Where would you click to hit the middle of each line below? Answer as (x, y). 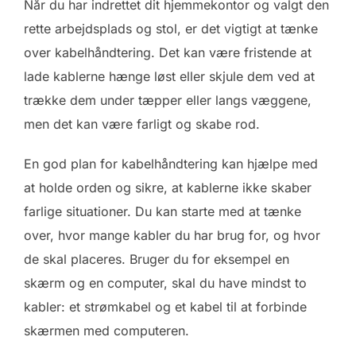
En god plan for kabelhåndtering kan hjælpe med (171, 164)
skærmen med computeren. (106, 331)
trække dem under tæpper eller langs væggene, (168, 101)
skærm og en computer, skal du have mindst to (165, 283)
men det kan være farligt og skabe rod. (142, 124)
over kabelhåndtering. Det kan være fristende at (168, 53)
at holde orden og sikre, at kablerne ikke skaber (168, 188)
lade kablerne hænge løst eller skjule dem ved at (169, 77)
